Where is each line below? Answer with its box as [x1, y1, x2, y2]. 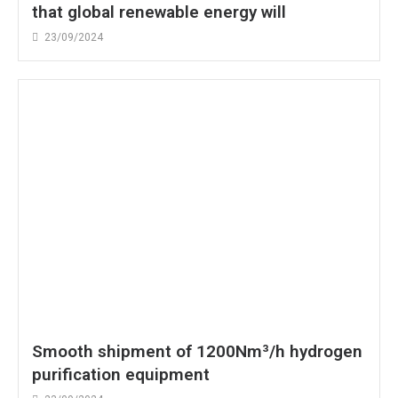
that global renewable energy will [32, 2, 286, 23]
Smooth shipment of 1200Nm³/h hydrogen [32, 341, 362, 362]
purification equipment [32, 364, 210, 386]
